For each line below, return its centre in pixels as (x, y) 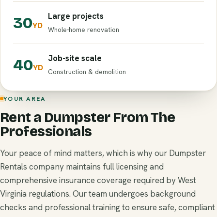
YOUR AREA (25, 98)
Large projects (76, 16)
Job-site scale (75, 58)
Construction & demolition (87, 72)
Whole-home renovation (84, 30)
